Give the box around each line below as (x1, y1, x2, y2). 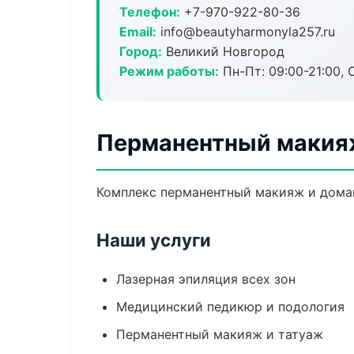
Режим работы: (119, 63, 219, 79)
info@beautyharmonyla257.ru (156, 24, 335, 40)
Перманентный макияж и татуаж (116, 326, 323, 342)
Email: (119, 24, 156, 40)
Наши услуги (96, 229, 211, 250)
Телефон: (119, 4, 180, 20)
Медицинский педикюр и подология (116, 299, 345, 314)
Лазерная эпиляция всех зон (116, 271, 296, 287)
